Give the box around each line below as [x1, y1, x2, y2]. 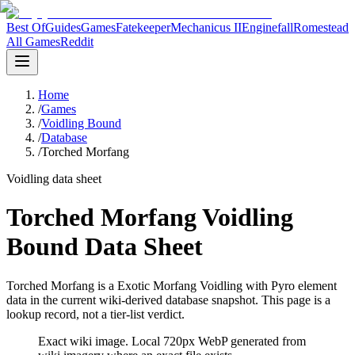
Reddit [60, 35, 94, 48]
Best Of [6, 21, 45, 34]
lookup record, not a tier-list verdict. [6, 307, 185, 321]
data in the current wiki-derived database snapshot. [6, 292, 258, 307]
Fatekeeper [116, 21, 170, 34]
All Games [6, 35, 60, 48]
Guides [45, 21, 81, 34]
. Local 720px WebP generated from [125, 334, 306, 348]
